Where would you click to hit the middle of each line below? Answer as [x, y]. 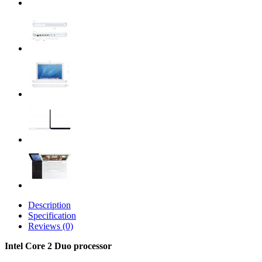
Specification [52, 216]
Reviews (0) [51, 226]
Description [49, 205]
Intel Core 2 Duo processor [58, 246]
